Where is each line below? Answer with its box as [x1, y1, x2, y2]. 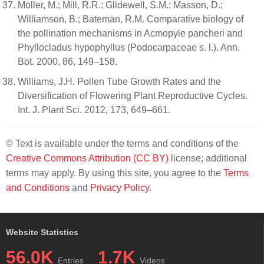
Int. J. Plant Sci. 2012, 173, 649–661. [18, 104, 170, 115]
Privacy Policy [90, 182, 149, 193]
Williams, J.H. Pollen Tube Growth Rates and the [18, 76, 221, 87]
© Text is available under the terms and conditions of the [6, 138, 239, 148]
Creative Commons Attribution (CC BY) [6, 153, 169, 163]
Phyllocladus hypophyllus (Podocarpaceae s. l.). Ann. [18, 42, 240, 52]
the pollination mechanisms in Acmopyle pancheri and [18, 28, 243, 38]
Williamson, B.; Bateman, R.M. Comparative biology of [18, 14, 243, 24]
